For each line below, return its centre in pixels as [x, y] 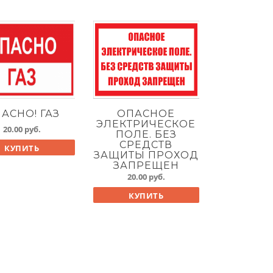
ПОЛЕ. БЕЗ [146, 134]
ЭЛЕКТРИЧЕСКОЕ [146, 124]
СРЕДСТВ [146, 144]
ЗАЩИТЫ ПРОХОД [146, 155]
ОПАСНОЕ [146, 113]
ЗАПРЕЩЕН [146, 165]
